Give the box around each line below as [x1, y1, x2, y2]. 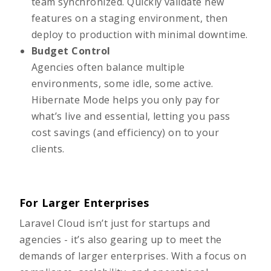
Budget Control [31, 44, 111, 57]
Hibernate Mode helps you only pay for [31, 93, 220, 106]
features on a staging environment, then [31, 11, 228, 25]
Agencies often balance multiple [31, 60, 185, 74]
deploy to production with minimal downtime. [31, 28, 248, 41]
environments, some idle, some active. [31, 77, 214, 90]
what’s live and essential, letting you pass [31, 109, 230, 123]
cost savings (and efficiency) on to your [31, 126, 220, 139]
